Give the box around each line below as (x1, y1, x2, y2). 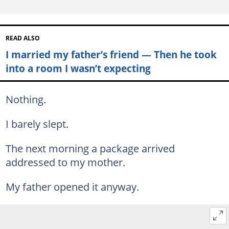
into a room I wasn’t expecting (5, 61, 151, 75)
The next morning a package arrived (5, 141, 175, 155)
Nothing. (5, 92, 46, 106)
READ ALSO (5, 34, 40, 42)
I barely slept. (5, 117, 68, 131)
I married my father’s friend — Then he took (5, 47, 217, 61)
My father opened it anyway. (5, 179, 139, 194)
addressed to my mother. (5, 155, 125, 169)
